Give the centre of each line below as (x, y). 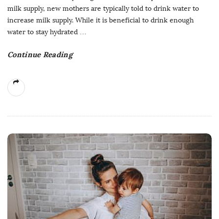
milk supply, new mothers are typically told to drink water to (103, 8)
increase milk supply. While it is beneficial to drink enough (100, 20)
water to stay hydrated (43, 32)
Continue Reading (40, 54)
